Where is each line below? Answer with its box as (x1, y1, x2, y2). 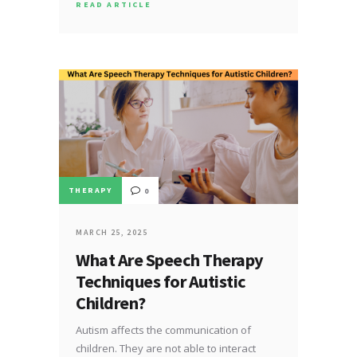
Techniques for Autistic (76, 269, 246, 292)
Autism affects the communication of (76, 322, 252, 337)
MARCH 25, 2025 (76, 226, 148, 237)
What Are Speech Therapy (76, 248, 264, 271)
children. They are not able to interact (76, 340, 257, 355)
